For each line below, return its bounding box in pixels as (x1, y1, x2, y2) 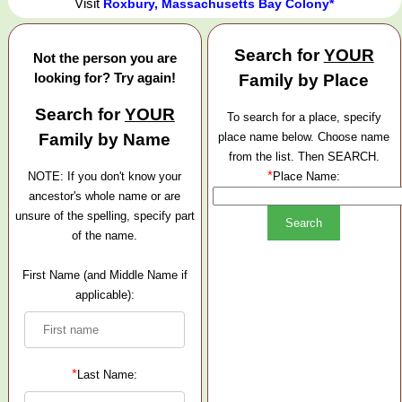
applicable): (74, 288, 135, 302)
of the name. (72, 229, 138, 243)
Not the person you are (32, 49, 177, 66)
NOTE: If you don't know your (28, 170, 182, 184)
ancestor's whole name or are (29, 189, 181, 204)
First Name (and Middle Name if (22, 268, 188, 283)
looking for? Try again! (33, 69, 176, 85)
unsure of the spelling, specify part (14, 209, 195, 223)
